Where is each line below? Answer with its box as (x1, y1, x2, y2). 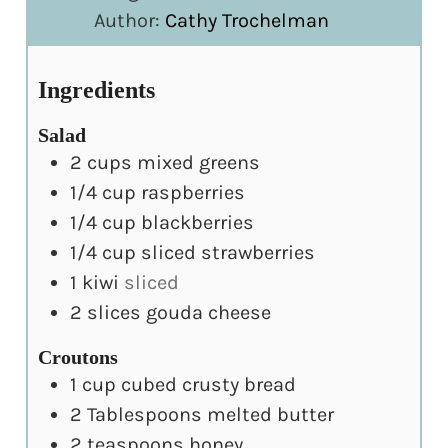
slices (87, 300, 142, 324)
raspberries (141, 180, 246, 204)
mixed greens (137, 150, 261, 174)
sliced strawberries (141, 240, 316, 264)
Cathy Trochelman (165, 9, 330, 33)
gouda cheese (146, 300, 272, 324)
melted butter (207, 402, 335, 426)
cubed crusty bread (121, 372, 297, 396)
